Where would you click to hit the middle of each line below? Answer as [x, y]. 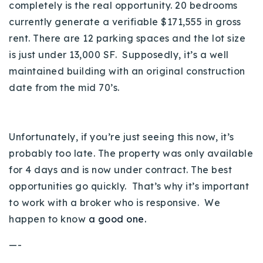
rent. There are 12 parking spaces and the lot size [127, 38]
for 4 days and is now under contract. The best [120, 169]
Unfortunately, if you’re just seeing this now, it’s [122, 136]
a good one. [117, 219]
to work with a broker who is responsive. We [114, 202]
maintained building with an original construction [127, 71]
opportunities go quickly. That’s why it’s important [129, 186]
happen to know [49, 219]
